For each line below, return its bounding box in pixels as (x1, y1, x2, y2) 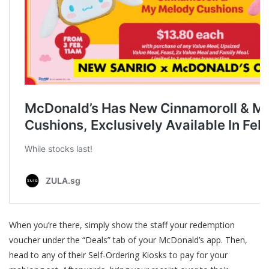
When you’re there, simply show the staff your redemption (9, 219, 235, 231)
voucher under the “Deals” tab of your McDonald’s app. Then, (9, 234, 247, 246)
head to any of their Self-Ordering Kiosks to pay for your (9, 249, 228, 261)
